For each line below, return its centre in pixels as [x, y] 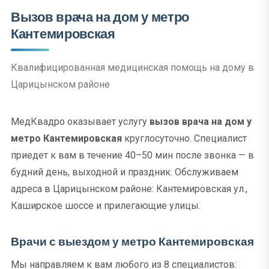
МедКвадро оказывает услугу [80, 122]
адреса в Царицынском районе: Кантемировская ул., [129, 189]
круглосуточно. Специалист [184, 138]
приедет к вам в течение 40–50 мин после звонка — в [132, 155]
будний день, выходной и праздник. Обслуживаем [125, 172]
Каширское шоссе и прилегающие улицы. [106, 206]
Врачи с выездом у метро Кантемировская [132, 242]
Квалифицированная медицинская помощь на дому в [132, 68]
